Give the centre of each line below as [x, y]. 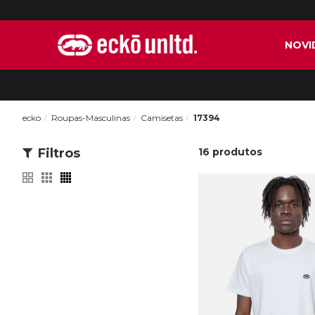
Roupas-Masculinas [91, 118]
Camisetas [162, 118]
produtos [237, 152]
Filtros [59, 153]
